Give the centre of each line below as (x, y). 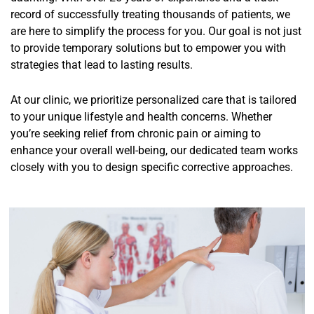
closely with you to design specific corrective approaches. (152, 168)
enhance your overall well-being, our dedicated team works (154, 151)
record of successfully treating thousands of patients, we (150, 15)
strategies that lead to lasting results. (102, 65)
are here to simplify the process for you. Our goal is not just (156, 32)
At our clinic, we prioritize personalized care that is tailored (153, 100)
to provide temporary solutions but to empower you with (148, 48)
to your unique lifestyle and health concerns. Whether (141, 117)
